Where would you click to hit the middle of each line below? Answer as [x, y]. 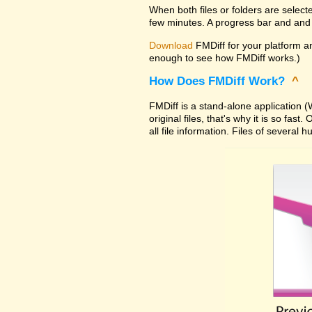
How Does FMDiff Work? [219, 81]
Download [171, 45]
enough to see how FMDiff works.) [225, 57]
